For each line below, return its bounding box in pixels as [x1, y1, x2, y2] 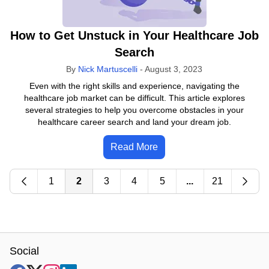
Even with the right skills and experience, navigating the [29, 81, 240, 91]
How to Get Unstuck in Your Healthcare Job [10, 29, 259, 42]
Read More [110, 142, 159, 152]
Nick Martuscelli [78, 64, 138, 74]
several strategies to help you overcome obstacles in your [25, 105, 244, 115]
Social [10, 245, 39, 257]
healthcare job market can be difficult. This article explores [23, 93, 245, 103]
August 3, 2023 [145, 64, 203, 74]
